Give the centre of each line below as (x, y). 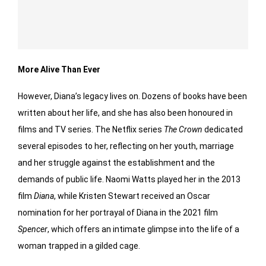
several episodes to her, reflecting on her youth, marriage (126, 146)
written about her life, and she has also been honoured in (125, 113)
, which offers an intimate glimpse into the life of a (143, 229)
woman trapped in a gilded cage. (79, 246)
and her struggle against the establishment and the (116, 162)
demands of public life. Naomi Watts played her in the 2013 (129, 179)
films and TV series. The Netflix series (91, 129)
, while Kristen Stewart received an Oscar (132, 196)
